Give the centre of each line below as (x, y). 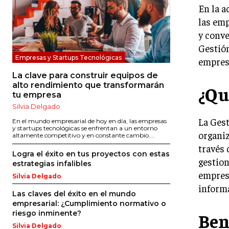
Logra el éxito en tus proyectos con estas (91, 154)
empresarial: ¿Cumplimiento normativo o (89, 204)
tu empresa (37, 95)
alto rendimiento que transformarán (88, 85)
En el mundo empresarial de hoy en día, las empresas (89, 121)
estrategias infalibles (52, 164)
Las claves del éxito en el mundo (74, 194)
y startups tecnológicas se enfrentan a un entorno (85, 128)
